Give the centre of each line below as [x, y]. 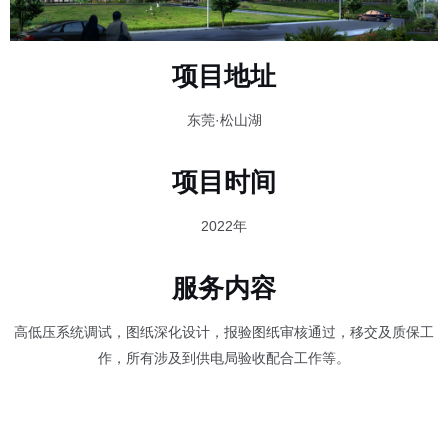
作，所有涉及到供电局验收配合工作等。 [224, 357]
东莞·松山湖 [224, 119]
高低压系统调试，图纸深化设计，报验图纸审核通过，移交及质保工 [224, 331]
